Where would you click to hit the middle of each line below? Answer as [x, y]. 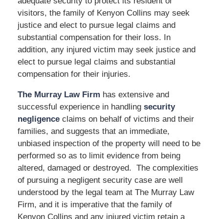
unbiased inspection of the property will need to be [109, 143]
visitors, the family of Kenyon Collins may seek [103, 13]
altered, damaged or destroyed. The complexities [108, 168]
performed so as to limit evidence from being [99, 155]
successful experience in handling [80, 107]
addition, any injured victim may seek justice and [106, 49]
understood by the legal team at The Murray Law [106, 192]
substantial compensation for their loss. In [94, 37]
